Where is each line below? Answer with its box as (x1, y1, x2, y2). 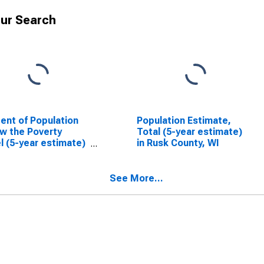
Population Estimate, (136, 115, 231, 126)
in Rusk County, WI (136, 137, 219, 148)
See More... (110, 173, 163, 184)
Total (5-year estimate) (136, 126, 242, 137)
